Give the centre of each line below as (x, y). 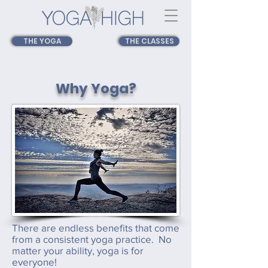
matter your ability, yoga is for (78, 250)
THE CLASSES (149, 41)
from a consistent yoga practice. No (92, 239)
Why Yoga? (96, 89)
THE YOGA (42, 41)
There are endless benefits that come (96, 228)
